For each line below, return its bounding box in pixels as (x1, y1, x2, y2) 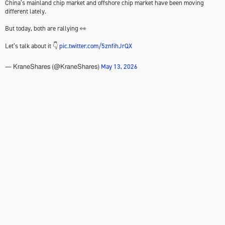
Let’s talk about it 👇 (5, 41, 59, 50)
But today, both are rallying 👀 (5, 24, 86, 33)
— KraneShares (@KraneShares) (5, 63, 101, 70)
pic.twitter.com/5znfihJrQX (59, 41, 132, 50)
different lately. (5, 7, 46, 16)
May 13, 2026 (101, 62, 138, 71)
